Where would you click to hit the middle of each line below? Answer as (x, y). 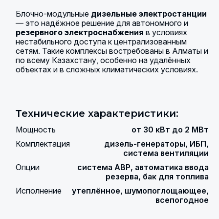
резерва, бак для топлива (157, 176)
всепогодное (182, 200)
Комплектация (43, 144)
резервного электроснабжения (79, 32)
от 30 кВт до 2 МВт (170, 130)
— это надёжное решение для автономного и (102, 23)
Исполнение (38, 191)
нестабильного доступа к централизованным (101, 42)
